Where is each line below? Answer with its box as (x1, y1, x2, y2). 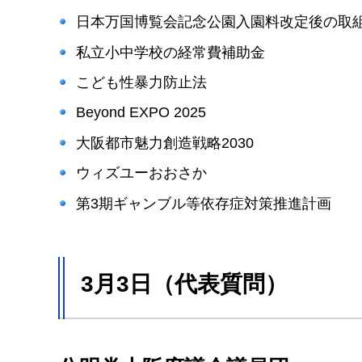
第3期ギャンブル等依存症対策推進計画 (75, 195, 331, 212)
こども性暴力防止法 (75, 74, 207, 91)
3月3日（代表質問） (81, 271, 288, 297)
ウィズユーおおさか (75, 165, 207, 182)
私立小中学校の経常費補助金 (75, 44, 265, 61)
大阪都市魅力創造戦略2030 (75, 134, 254, 151)
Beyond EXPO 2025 (75, 104, 206, 121)
